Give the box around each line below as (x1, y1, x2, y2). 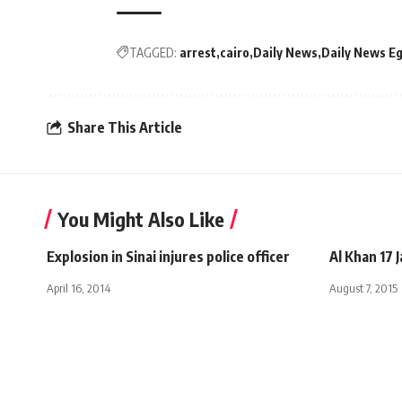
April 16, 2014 (47, 280, 110, 295)
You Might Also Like (57, 205, 224, 232)
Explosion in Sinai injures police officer (47, 247, 290, 266)
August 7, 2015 (329, 280, 398, 295)
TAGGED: (129, 44, 177, 60)
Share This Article (67, 118, 182, 137)
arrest (179, 44, 216, 60)
